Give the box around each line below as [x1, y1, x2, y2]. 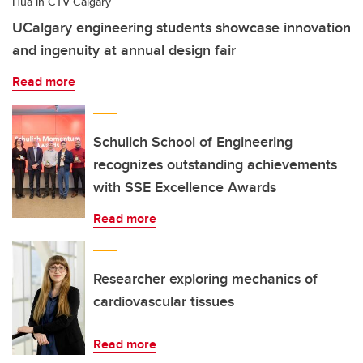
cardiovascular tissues [93, 291, 234, 312]
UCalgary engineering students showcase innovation [12, 17, 351, 38]
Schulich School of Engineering [93, 131, 293, 152]
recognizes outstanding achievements [93, 154, 337, 175]
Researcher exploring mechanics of [93, 268, 318, 289]
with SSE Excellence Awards [93, 177, 276, 198]
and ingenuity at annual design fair [12, 40, 236, 61]
